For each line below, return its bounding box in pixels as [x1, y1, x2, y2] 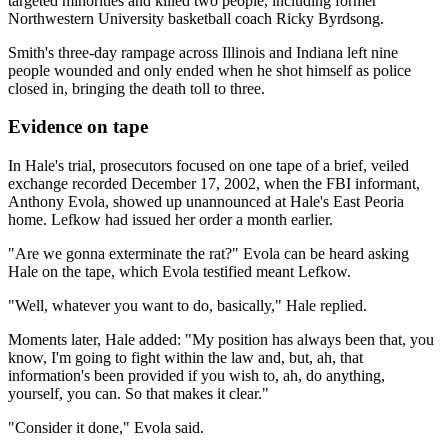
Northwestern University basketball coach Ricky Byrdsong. [8, 9, 384, 27]
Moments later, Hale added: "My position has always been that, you [8, 331, 434, 349]
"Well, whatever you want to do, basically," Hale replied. [8, 297, 367, 315]
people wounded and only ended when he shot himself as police [8, 61, 411, 79]
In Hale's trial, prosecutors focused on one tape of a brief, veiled [8, 157, 409, 175]
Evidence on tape [8, 116, 148, 138]
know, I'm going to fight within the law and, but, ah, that [8, 349, 363, 367]
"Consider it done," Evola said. [8, 419, 204, 437]
